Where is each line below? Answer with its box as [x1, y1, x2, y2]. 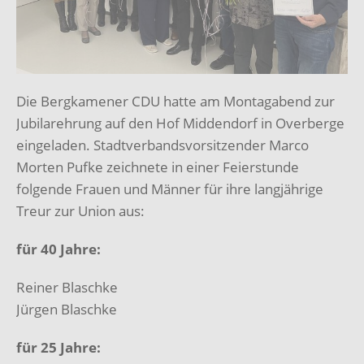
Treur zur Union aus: [16, 201, 145, 220]
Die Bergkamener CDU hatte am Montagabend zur [16, 91, 335, 110]
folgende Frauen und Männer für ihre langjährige [16, 179, 323, 198]
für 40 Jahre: [16, 239, 101, 258]
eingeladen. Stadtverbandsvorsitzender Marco [16, 135, 309, 154]
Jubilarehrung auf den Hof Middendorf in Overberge [16, 113, 344, 132]
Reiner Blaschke [16, 277, 118, 297]
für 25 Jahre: [16, 337, 101, 357]
